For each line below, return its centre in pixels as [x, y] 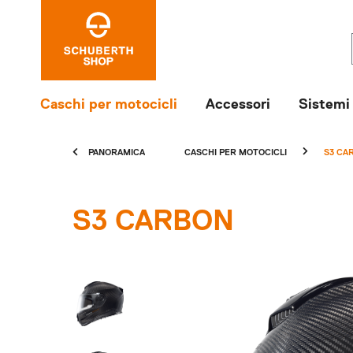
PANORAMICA [117, 152]
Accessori [238, 105]
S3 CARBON [153, 222]
